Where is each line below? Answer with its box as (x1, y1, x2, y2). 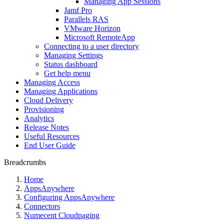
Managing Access (24, 77, 80, 86)
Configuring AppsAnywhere (24, 192, 114, 201)
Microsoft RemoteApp (64, 32, 135, 41)
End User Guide (24, 140, 75, 149)
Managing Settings (44, 50, 103, 59)
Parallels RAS (64, 14, 108, 23)
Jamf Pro (64, 5, 92, 14)
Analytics (24, 113, 54, 122)
